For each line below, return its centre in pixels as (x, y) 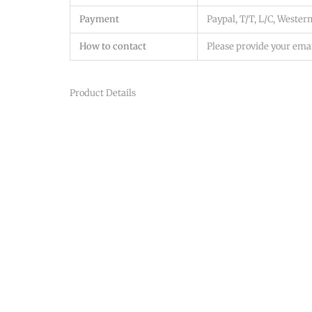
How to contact (113, 46)
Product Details (103, 93)
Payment (99, 19)
